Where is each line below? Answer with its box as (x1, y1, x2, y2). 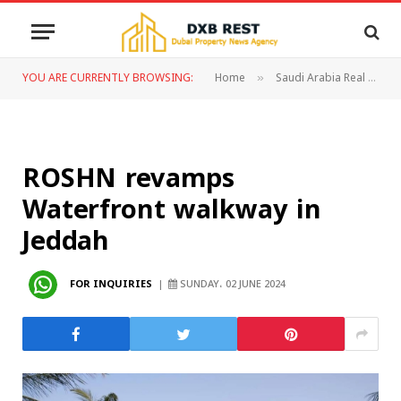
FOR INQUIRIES (70, 273, 152, 294)
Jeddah (22, 217, 110, 266)
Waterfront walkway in (22, 185, 321, 235)
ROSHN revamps (22, 154, 235, 203)
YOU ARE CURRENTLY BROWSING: (22, 67, 193, 90)
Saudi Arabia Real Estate (276, 67, 368, 90)
